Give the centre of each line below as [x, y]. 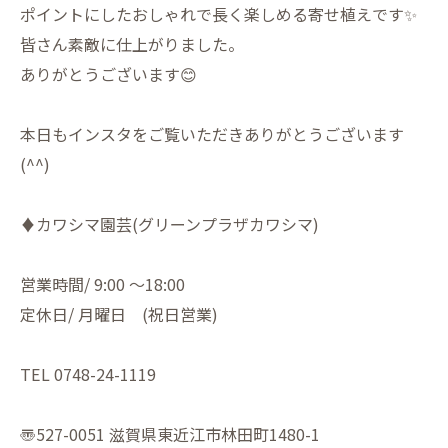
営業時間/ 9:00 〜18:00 [102, 284]
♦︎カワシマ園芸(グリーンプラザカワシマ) [169, 224]
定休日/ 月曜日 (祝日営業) [119, 314]
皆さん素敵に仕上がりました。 [132, 44]
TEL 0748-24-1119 [88, 374]
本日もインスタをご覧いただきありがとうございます [212, 134]
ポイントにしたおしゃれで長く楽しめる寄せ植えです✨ [218, 14]
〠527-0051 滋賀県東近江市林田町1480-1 [170, 434]
